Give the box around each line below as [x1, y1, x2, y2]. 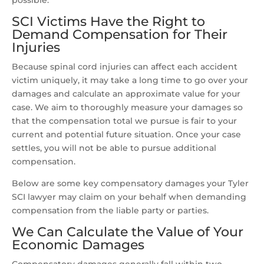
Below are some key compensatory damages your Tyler [12, 178, 249, 189]
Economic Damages [12, 237, 144, 253]
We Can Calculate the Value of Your [12, 224, 243, 240]
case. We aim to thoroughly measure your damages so [12, 102, 243, 113]
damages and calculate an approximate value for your [12, 88, 240, 100]
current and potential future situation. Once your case [12, 129, 241, 140]
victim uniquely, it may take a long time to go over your [12, 75, 248, 86]
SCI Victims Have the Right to [12, 14, 205, 30]
